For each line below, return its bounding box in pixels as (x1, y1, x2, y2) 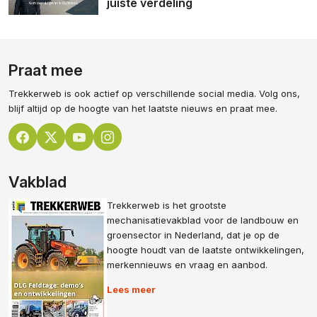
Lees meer (107, 284, 156, 296)
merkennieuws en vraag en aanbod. (107, 259, 267, 271)
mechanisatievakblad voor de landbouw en (107, 214, 299, 226)
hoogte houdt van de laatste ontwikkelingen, (107, 244, 304, 256)
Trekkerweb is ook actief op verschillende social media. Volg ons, (8, 87, 300, 99)
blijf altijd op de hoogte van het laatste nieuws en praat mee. (8, 102, 277, 114)
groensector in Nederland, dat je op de (107, 229, 279, 241)
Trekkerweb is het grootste (107, 200, 226, 212)
